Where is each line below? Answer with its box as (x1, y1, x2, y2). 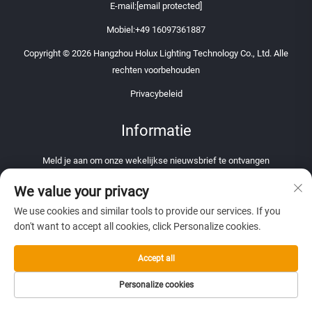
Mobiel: (107, 24, 135, 36)
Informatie (120, 122, 192, 140)
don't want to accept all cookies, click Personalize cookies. (14, 221, 261, 232)
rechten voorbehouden (112, 65, 200, 76)
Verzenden (121, 232, 177, 247)
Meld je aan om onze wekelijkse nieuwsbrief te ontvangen (42, 155, 270, 166)
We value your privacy (14, 183, 148, 200)
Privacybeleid (130, 88, 182, 100)
